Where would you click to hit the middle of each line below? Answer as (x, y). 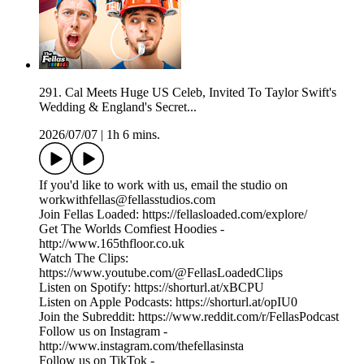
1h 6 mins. (133, 135)
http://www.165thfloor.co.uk (112, 244)
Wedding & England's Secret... (118, 107)
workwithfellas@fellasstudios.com (127, 200)
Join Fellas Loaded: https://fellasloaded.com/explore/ (173, 214)
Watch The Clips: (84, 258)
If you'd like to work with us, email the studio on (163, 185)
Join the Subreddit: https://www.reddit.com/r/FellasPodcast (189, 317)
